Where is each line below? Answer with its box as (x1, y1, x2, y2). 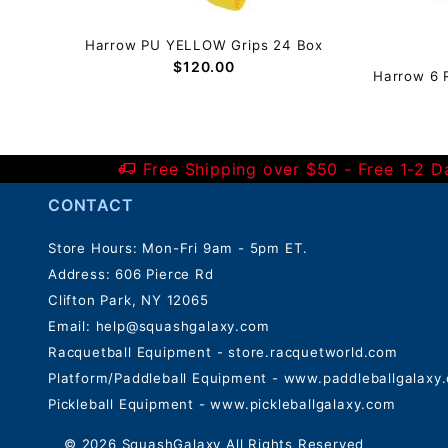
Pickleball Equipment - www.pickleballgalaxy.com (48, 396, 396, 412)
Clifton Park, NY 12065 (48, 292, 209, 308)
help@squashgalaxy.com (95, 318, 270, 334)
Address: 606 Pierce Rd (48, 266, 214, 282)
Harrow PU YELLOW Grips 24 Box (84, 36, 324, 53)
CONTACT (48, 195, 134, 215)
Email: (48, 318, 96, 334)
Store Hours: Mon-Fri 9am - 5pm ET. (48, 240, 309, 256)
